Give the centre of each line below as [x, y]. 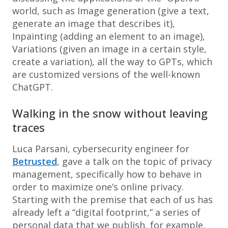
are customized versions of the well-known [106, 74]
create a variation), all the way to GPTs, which [112, 62]
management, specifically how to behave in [107, 174]
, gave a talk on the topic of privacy [134, 161]
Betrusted [35, 161]
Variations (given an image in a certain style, [109, 49]
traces [28, 127]
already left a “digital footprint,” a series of [106, 212]
